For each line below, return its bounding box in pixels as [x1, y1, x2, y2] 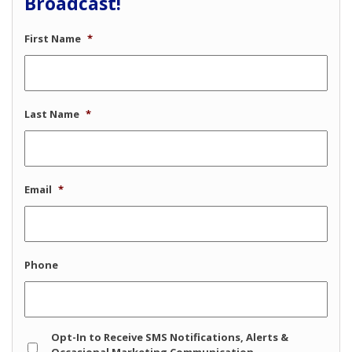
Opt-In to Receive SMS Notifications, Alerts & [51, 330, 289, 345]
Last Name [24, 107, 79, 122]
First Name [24, 31, 81, 46]
